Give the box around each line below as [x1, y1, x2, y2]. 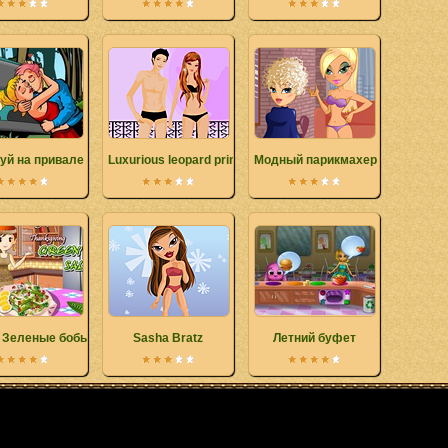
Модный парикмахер [254, 153, 377, 167]
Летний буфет [272, 331, 356, 345]
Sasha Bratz [133, 331, 203, 345]
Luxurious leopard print [108, 153, 240, 167]
